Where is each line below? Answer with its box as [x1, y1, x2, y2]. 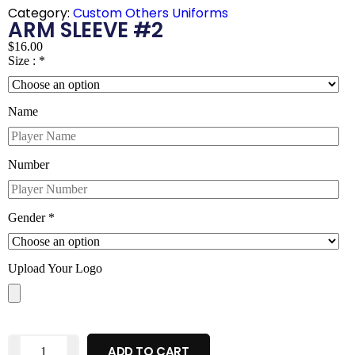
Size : [8, 53, 36, 67]
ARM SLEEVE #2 [8, 15, 163, 44]
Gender [8, 210, 45, 224]
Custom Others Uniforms [73, 3, 228, 22]
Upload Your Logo [8, 261, 102, 275]
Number [8, 157, 49, 171]
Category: [8, 3, 73, 22]
